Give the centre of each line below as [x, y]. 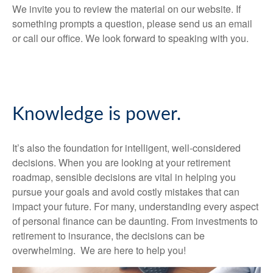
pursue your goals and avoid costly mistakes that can [126, 192]
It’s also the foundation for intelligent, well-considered [126, 148]
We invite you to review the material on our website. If [126, 9]
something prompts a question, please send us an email [132, 23]
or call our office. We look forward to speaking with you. [130, 38]
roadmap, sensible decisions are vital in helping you [124, 177]
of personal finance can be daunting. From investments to [135, 221]
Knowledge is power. [97, 115]
